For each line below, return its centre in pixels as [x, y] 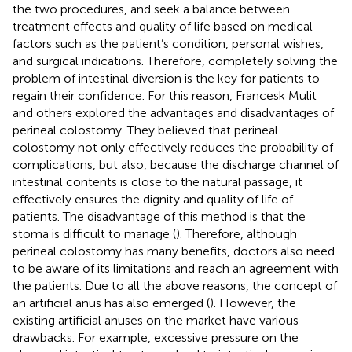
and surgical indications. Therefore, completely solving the [175, 60]
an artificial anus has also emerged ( [111, 302]
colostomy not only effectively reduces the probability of [173, 147]
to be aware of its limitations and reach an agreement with [176, 268]
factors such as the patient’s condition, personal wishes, [168, 43]
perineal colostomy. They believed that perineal [145, 130]
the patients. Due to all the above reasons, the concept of [175, 285]
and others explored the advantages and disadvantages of [173, 112]
